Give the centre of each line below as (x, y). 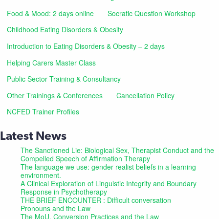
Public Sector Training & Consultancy (64, 79)
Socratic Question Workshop (152, 13)
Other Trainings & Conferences (55, 95)
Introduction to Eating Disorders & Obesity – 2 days (86, 46)
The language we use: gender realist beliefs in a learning (108, 166)
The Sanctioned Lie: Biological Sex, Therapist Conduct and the (117, 150)
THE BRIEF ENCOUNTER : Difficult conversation (96, 200)
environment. (41, 175)
